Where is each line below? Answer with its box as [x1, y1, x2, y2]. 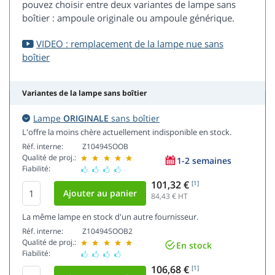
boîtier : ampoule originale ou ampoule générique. [22, 12, 234, 25]
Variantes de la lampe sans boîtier [22, 88, 147, 99]
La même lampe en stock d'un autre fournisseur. [22, 211, 198, 223]
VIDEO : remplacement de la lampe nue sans [36, 37, 223, 50]
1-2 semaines [177, 154, 231, 166]
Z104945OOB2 [82, 226, 133, 237]
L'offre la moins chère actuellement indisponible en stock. [22, 126, 231, 138]
